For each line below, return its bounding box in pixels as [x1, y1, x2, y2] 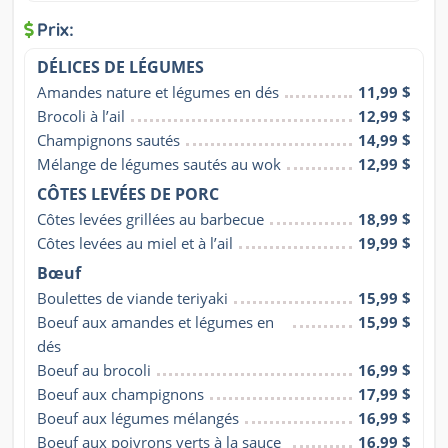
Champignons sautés [37, 130, 180, 151]
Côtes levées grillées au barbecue [37, 209, 264, 230]
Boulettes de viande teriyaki [37, 288, 228, 309]
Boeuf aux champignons [37, 384, 204, 405]
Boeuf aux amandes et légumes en [37, 312, 274, 333]
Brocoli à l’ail [37, 106, 125, 127]
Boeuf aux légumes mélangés [37, 408, 239, 429]
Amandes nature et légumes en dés [37, 82, 279, 103]
